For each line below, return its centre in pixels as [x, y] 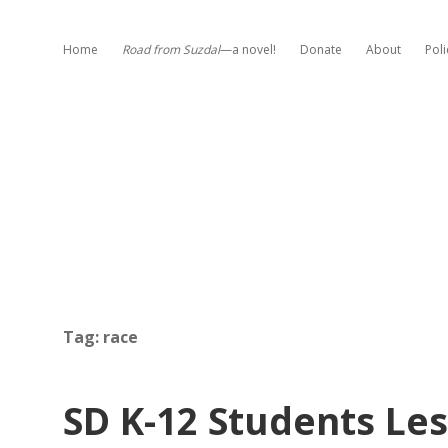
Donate [321, 49]
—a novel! [248, 49]
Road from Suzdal [171, 49]
